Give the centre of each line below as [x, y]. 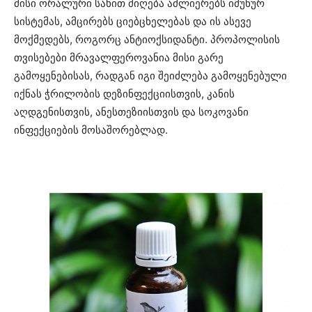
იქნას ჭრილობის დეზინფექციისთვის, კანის [124, 94]
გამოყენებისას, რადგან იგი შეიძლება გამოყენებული [150, 76]
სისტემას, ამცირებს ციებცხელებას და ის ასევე [133, 22]
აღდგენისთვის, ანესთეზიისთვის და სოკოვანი [131, 112]
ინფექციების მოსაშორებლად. [91, 130]
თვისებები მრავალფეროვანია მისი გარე [119, 58]
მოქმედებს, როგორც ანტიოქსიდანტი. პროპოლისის [147, 40]
